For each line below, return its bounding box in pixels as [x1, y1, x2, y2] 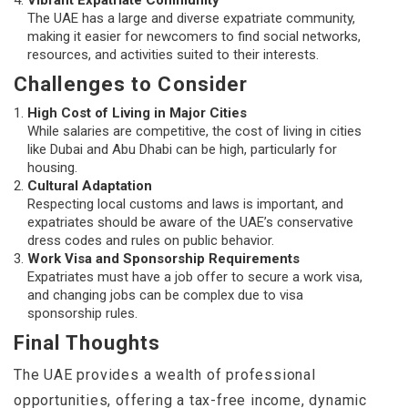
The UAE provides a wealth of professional [14, 366, 316, 384]
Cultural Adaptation [27, 178, 152, 195]
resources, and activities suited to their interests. [27, 46, 319, 64]
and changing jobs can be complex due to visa [27, 287, 303, 304]
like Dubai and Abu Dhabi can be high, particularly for [27, 141, 337, 158]
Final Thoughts [14, 331, 161, 355]
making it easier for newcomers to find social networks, [27, 28, 361, 46]
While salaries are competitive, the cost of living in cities [27, 123, 362, 140]
